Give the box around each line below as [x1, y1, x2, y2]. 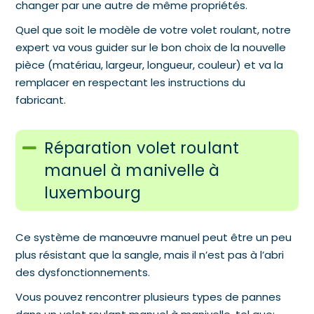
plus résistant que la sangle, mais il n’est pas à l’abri [15, 247, 285, 262]
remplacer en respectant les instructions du [15, 74, 246, 90]
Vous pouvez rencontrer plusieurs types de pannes [15, 289, 282, 304]
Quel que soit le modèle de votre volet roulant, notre [15, 22, 292, 37]
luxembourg [43, 181, 146, 204]
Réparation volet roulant [43, 136, 239, 159]
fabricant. [15, 92, 67, 107]
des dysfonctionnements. [15, 264, 153, 280]
